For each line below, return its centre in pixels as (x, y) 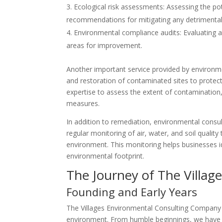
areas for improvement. (105, 45)
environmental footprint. (106, 156)
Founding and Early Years (132, 192)
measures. (83, 103)
